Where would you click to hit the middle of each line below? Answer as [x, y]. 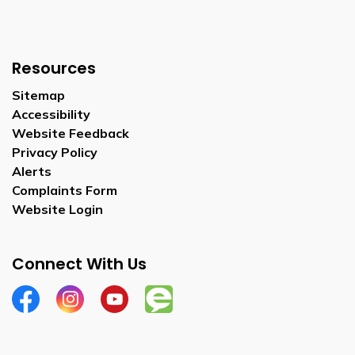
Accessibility [51, 114]
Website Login [57, 209]
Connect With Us [79, 264]
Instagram [88, 312]
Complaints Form [65, 190]
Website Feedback [71, 133]
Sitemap [38, 95]
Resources [54, 68]
